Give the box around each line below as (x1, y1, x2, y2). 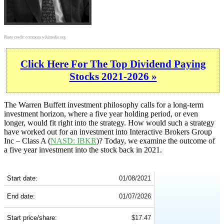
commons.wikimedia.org (25, 35, 65, 40)
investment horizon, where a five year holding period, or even (4, 109, 198, 118)
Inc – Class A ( (4, 136, 50, 145)
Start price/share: (7, 214, 57, 222)
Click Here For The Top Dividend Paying (20, 58, 206, 70)
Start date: (7, 174, 37, 182)
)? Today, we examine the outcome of (96, 136, 215, 145)
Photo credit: (4, 35, 25, 40)
